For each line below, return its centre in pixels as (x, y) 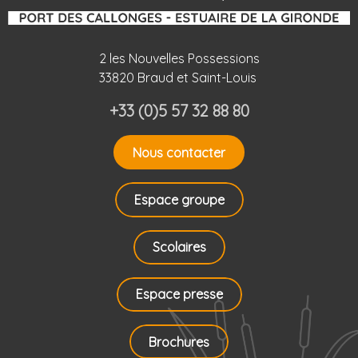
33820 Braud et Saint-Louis (177, 78)
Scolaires (179, 247)
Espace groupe (179, 199)
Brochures (179, 342)
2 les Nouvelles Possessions (179, 59)
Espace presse (179, 294)
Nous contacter (179, 152)
